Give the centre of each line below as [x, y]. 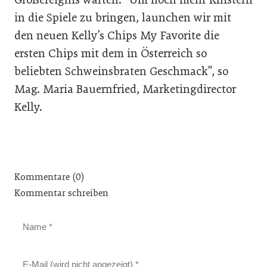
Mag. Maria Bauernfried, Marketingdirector [125, 89]
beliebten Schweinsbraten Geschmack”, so [121, 71]
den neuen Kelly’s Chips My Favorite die [117, 35]
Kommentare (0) [49, 177]
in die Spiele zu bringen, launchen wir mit [123, 17]
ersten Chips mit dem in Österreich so [111, 53]
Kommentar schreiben [61, 193]
